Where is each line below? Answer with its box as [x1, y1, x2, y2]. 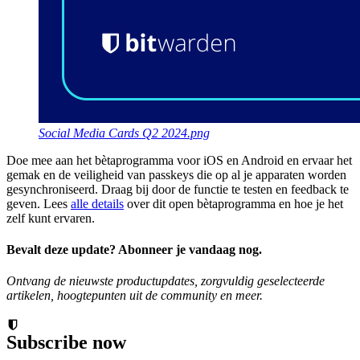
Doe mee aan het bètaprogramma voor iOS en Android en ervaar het [6, 153, 352, 167]
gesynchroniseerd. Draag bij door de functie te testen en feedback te [6, 182, 349, 196]
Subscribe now [6, 332, 126, 354]
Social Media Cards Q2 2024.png [39, 125, 210, 140]
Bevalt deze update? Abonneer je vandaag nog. [6, 243, 262, 257]
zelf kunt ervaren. [6, 211, 95, 225]
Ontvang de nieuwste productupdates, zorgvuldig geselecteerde [6, 274, 325, 288]
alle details [71, 196, 124, 211]
